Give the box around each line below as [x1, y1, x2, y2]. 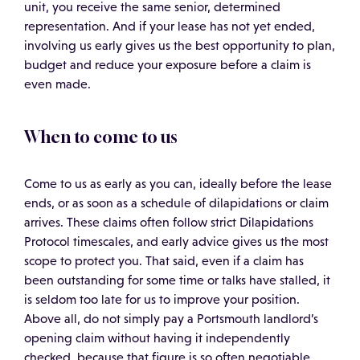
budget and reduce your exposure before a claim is [24, 58, 311, 72]
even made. [24, 77, 91, 92]
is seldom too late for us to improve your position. [24, 292, 300, 307]
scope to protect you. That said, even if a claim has [24, 254, 304, 268]
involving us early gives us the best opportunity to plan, [24, 39, 335, 53]
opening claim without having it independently [24, 331, 290, 346]
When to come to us [24, 127, 178, 148]
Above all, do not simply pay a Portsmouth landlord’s [24, 312, 318, 326]
